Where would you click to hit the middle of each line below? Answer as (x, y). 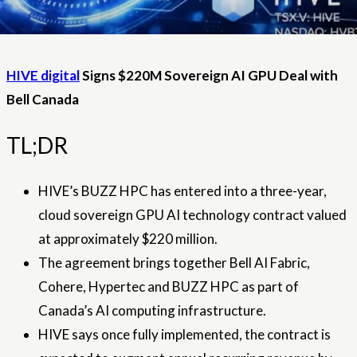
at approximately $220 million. (128, 239)
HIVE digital (43, 75)
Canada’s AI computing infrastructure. (152, 311)
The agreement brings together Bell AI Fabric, (174, 263)
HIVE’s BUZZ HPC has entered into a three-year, (182, 191)
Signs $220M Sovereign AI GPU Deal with (209, 75)
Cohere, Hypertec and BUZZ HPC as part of (169, 287)
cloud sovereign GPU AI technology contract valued (192, 215)
